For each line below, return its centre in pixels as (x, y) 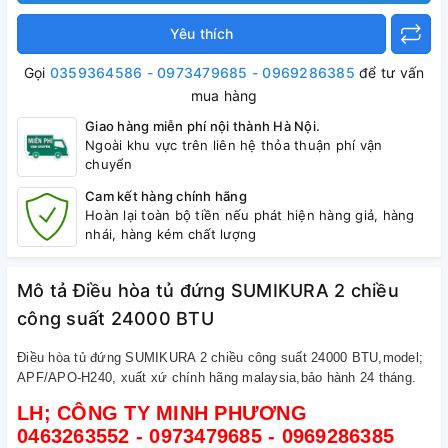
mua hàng (224, 95)
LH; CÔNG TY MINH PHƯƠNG (168, 413)
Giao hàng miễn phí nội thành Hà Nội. (202, 126)
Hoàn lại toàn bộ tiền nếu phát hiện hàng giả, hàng (250, 215)
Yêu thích (201, 33)
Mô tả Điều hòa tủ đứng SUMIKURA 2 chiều (208, 290)
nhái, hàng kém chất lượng (171, 234)
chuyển (109, 164)
